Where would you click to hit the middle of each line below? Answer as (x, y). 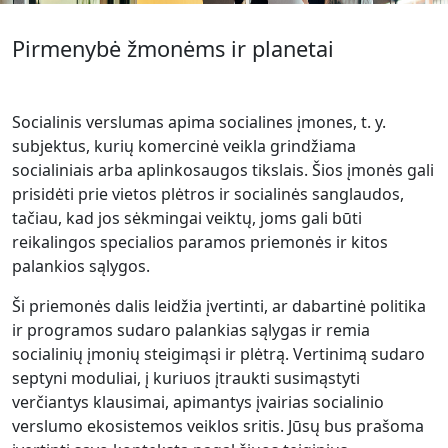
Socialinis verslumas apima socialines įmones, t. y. (199, 121)
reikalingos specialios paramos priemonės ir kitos (200, 241)
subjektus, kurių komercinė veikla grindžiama (184, 145)
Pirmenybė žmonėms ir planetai (173, 48)
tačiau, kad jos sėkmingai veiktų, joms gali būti (187, 217)
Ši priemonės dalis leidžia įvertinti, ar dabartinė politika (219, 305)
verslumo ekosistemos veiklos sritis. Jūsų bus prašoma (218, 425)
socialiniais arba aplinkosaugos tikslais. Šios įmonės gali (223, 169)
